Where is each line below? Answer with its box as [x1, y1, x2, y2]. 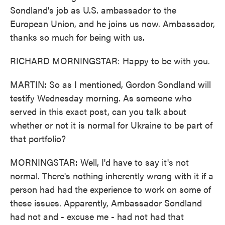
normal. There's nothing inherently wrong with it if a [10, 169, 213, 182]
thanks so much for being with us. [10, 31, 145, 43]
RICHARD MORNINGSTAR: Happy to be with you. [10, 54, 210, 67]
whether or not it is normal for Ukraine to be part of [10, 119, 212, 131]
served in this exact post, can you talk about [10, 105, 186, 118]
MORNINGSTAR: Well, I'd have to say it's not [10, 156, 189, 168]
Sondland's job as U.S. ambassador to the [10, 4, 176, 16]
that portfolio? [10, 132, 66, 145]
